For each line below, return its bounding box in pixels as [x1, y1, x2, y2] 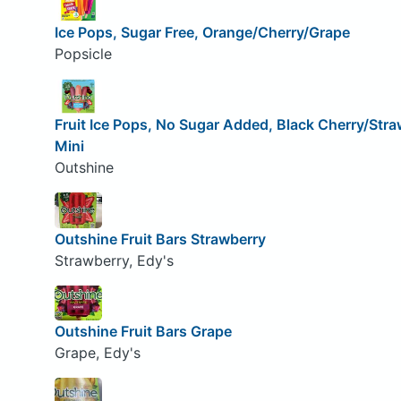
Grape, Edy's [54, 344, 141, 363]
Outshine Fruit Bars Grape [54, 322, 232, 341]
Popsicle [54, 44, 112, 63]
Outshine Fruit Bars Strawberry [54, 229, 266, 248]
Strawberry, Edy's [54, 251, 174, 269]
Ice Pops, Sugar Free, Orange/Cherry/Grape [54, 22, 350, 41]
